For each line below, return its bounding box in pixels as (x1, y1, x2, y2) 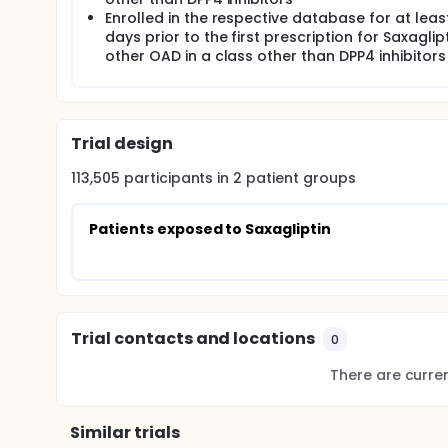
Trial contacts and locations (71, 327, 316, 350)
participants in (123, 168, 234, 188)
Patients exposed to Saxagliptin (89, 219, 332, 239)
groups (299, 168, 356, 188)
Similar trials (70, 421, 180, 444)
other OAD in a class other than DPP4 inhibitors (105, 46, 446, 66)
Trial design (71, 132, 173, 155)
